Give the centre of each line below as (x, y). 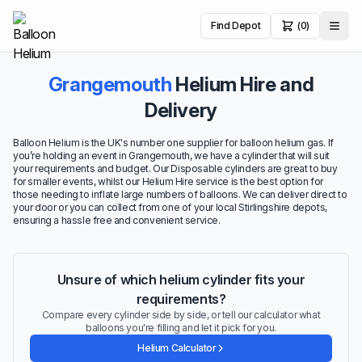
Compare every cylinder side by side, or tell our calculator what (181, 315)
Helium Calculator (177, 348)
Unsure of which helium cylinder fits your (181, 280)
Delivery (181, 110)
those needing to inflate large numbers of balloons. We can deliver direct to (180, 194)
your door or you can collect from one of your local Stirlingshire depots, (170, 207)
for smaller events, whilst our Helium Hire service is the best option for (168, 181)
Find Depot (236, 25)
